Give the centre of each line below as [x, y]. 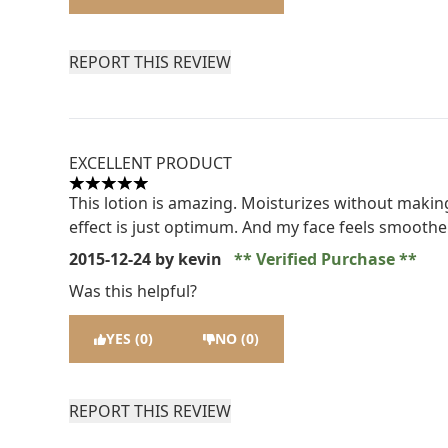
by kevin [189, 259]
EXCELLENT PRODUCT [151, 163]
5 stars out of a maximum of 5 [182, 193]
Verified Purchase [326, 259]
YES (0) [130, 338]
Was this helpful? [133, 291]
